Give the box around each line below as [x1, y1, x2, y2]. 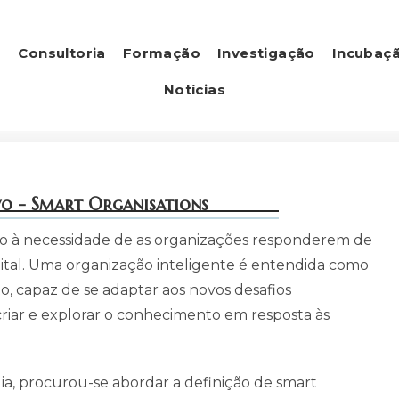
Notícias [163, 81, 225, 98]
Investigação [217, 45, 315, 61]
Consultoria [18, 45, 106, 61]
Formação [122, 45, 201, 61]
